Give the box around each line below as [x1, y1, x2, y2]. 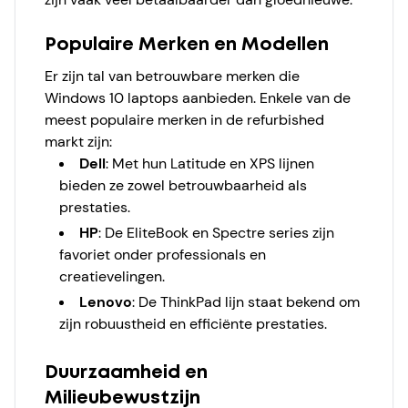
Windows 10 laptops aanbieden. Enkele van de [45, 88, 351, 107]
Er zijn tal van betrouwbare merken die [45, 66, 300, 86]
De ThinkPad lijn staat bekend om [135, 292, 360, 311]
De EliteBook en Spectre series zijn [101, 223, 334, 242]
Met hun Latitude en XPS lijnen [108, 154, 314, 173]
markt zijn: [45, 132, 112, 151]
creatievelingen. [59, 267, 165, 286]
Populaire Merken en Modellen [45, 36, 329, 54]
